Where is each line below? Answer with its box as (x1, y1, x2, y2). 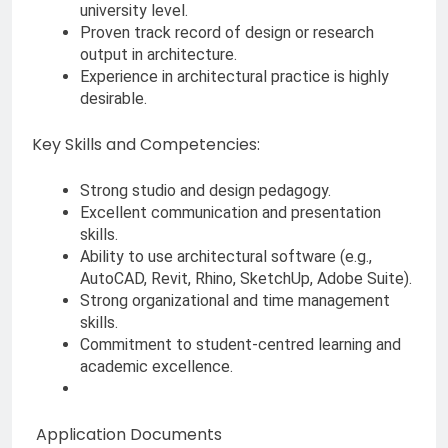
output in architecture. (80, 45, 237, 65)
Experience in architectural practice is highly (80, 67, 389, 87)
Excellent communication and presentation (80, 203, 381, 223)
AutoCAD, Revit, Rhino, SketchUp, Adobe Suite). (80, 269, 412, 289)
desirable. (80, 89, 147, 109)
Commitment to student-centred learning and (80, 335, 401, 355)
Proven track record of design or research (80, 23, 374, 43)
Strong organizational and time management (80, 291, 390, 311)
